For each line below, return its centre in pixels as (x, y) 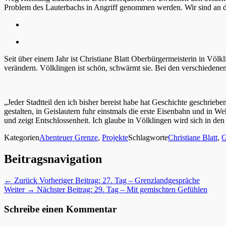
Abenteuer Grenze (69, 138)
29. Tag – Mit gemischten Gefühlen (151, 190)
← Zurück (21, 181)
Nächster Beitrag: (65, 190)
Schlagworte (148, 138)
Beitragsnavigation (53, 159)
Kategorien (22, 138)
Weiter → (19, 190)
